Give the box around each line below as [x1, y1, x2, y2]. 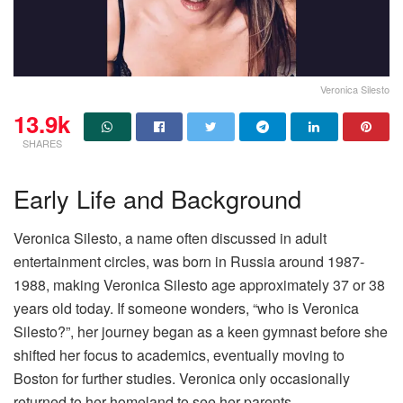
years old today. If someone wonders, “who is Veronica [13, 298, 359, 319]
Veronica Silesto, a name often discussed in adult [13, 228, 327, 249]
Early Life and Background [13, 180, 301, 216]
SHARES [22, 135, 62, 150]
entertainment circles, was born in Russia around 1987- [13, 251, 364, 273]
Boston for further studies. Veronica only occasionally [13, 368, 350, 390]
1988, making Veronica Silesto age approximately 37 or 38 [13, 274, 385, 296]
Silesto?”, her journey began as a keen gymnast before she [13, 321, 388, 343]
